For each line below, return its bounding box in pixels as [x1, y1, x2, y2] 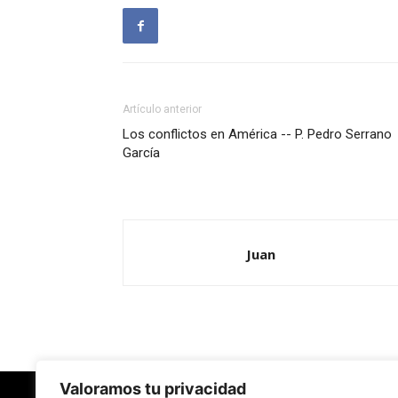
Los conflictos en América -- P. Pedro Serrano [123, 126, 392, 142]
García [123, 145, 160, 161]
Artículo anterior [123, 103, 202, 115]
